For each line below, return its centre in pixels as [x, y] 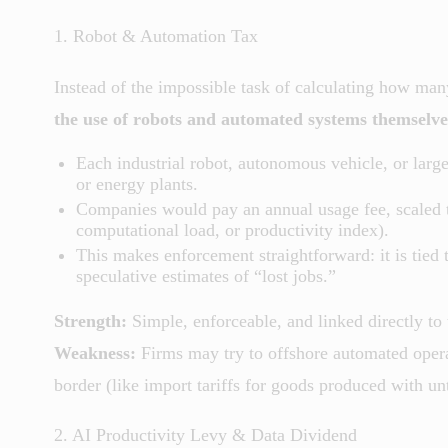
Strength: [90, 320]
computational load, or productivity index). [232, 229]
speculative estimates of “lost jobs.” [205, 275]
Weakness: [95, 352]
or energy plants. [136, 183]
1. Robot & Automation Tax [156, 35]
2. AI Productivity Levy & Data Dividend [205, 434]
